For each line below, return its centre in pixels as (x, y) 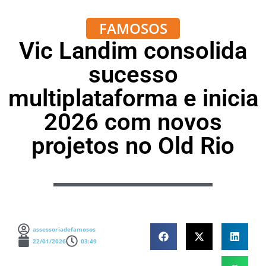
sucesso (133, 75)
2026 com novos (133, 122)
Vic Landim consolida (133, 51)
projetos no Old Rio (133, 146)
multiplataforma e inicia (133, 98)
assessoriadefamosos (64, 229)
